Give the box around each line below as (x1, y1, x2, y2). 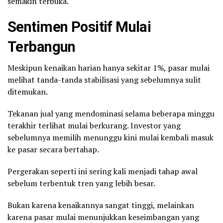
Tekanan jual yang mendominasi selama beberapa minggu (7, 108, 215, 119)
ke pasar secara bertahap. (7, 143, 99, 155)
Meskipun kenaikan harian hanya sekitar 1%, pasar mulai (7, 62, 210, 73)
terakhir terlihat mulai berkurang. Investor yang (7, 119, 181, 131)
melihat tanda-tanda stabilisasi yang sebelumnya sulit (7, 74, 201, 85)
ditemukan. (7, 86, 48, 97)
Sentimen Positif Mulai (7, 18, 151, 35)
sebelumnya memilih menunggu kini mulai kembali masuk (7, 131, 214, 143)
